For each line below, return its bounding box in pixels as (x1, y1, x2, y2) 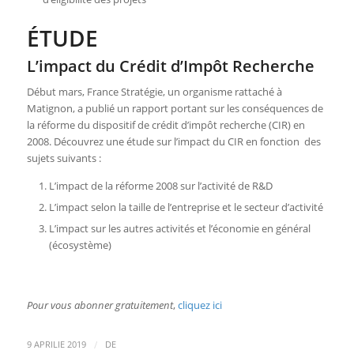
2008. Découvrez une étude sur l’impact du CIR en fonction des (26, 134, 321, 149)
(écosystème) (48, 238, 111, 253)
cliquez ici (177, 298, 222, 313)
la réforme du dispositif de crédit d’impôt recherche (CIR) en (26, 118, 305, 133)
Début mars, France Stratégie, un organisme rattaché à (26, 85, 282, 100)
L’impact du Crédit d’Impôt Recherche (26, 55, 314, 77)
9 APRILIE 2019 (26, 339, 86, 351)
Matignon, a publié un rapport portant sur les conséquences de (26, 101, 323, 116)
